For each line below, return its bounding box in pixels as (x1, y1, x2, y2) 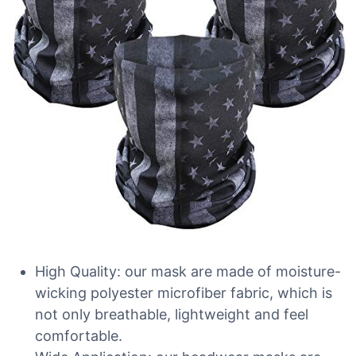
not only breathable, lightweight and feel (35, 306, 308, 323)
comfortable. (35, 327, 122, 344)
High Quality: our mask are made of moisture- (35, 263, 341, 280)
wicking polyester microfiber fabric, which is (35, 284, 332, 301)
